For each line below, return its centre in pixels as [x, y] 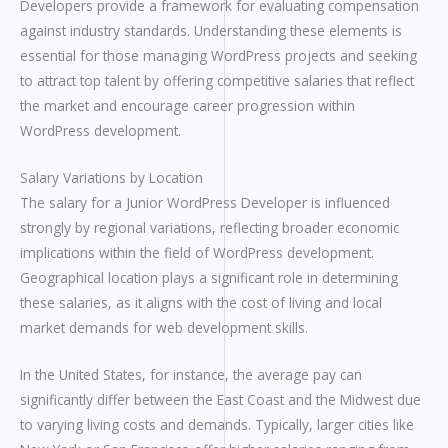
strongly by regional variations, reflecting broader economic [209, 227]
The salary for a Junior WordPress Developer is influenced [205, 202]
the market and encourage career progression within [187, 105]
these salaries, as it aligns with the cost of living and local [201, 302]
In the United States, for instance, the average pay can [191, 374]
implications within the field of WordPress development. [197, 252]
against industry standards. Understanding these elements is [211, 30]
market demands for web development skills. [164, 327]
